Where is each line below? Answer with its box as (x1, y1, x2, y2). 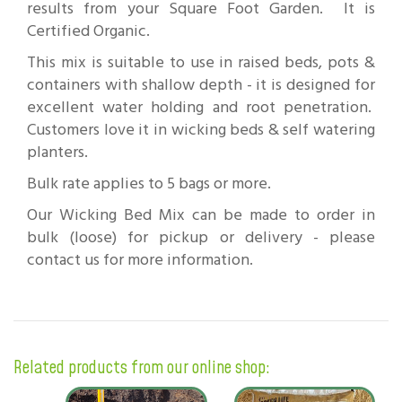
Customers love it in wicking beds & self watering (27, 116, 375, 143)
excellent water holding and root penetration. (27, 93, 375, 120)
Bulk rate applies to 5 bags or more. (27, 170, 271, 197)
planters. (27, 138, 88, 165)
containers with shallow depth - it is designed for (27, 71, 375, 98)
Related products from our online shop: (13, 354, 270, 380)
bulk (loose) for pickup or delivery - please (27, 223, 375, 250)
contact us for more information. (27, 246, 253, 273)
